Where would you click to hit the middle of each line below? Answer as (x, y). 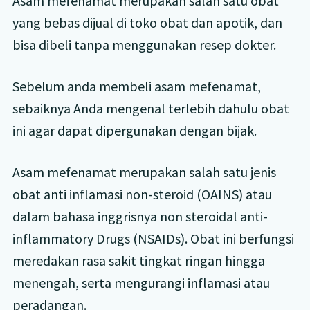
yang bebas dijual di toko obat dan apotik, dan (147, 22)
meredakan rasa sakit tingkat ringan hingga (138, 260)
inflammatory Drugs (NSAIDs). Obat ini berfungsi (153, 238)
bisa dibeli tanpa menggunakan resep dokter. (144, 44)
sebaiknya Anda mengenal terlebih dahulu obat (151, 108)
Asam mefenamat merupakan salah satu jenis (144, 172)
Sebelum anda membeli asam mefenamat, (136, 86)
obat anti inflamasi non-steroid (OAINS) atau (142, 194)
